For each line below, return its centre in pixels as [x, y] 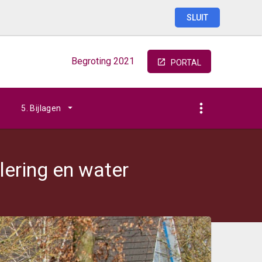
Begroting [91, 61]
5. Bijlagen [41, 108]
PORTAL [186, 63]
